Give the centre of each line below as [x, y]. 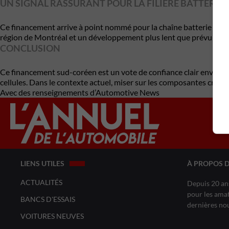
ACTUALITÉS [41, 182]
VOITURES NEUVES [52, 216]
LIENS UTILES [42, 163]
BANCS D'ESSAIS [48, 199]
